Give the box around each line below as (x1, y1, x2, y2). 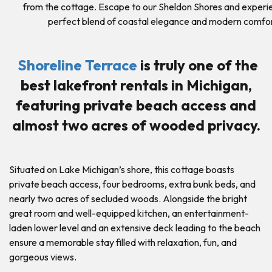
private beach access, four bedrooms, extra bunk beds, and (9, 177, 256, 190)
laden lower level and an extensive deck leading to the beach (9, 221, 260, 234)
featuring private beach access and (16, 95, 256, 114)
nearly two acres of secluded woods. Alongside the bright (9, 192, 247, 205)
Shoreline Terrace (17, 55, 137, 74)
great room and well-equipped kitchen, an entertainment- (9, 206, 249, 219)
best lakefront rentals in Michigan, (20, 75, 252, 94)
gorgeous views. (9, 250, 76, 263)
